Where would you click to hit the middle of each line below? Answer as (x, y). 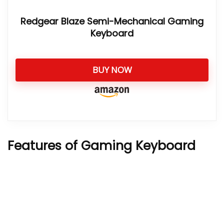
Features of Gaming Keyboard (101, 146)
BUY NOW (112, 70)
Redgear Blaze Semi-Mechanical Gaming (112, 21)
